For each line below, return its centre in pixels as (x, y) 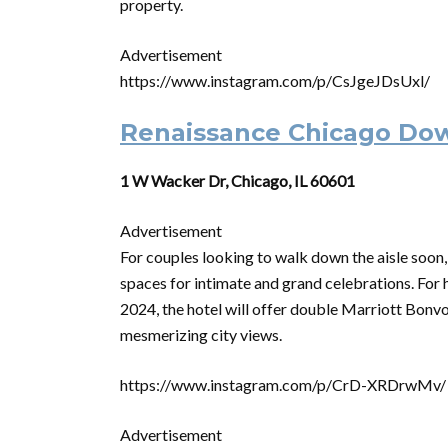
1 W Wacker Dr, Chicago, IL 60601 (237, 180)
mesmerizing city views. (201, 334)
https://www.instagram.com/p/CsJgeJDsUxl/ (275, 80)
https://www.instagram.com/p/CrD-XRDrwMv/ (283, 384)
